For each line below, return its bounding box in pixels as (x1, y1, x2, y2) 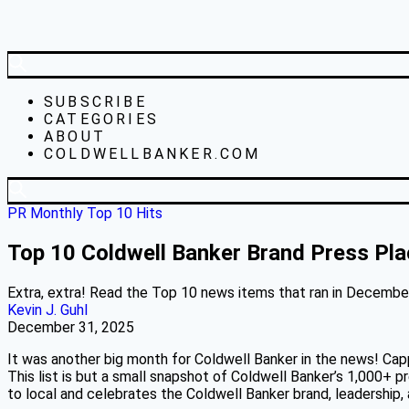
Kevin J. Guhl (7, 300, 88, 319)
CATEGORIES (44, 110, 159, 128)
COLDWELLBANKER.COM (44, 145, 261, 163)
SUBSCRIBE (44, 93, 147, 110)
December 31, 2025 (7, 318, 134, 336)
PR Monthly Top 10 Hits (7, 204, 163, 222)
